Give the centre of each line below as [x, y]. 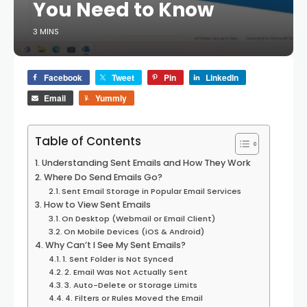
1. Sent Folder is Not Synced [118, 259]
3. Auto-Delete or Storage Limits [131, 285]
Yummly [111, 98]
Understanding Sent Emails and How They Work [146, 163]
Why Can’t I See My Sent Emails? [115, 245]
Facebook [63, 77]
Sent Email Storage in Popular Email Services [152, 191]
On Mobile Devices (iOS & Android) [134, 232]
